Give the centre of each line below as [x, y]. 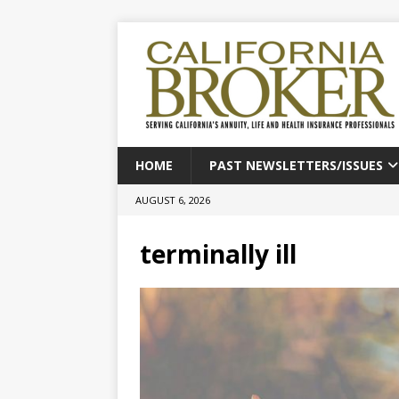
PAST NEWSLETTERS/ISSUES [296, 165]
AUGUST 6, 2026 [173, 200]
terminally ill [218, 254]
